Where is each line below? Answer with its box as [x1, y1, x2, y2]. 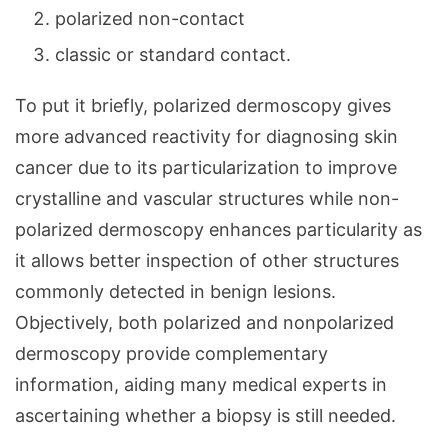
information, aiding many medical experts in [15, 373, 387, 395]
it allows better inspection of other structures [15, 249, 399, 271]
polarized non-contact [55, 7, 245, 29]
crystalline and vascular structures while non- [15, 187, 399, 209]
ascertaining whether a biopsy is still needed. [15, 404, 396, 426]
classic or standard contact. [55, 43, 291, 65]
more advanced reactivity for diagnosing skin [15, 125, 398, 147]
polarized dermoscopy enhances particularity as [15, 218, 422, 240]
